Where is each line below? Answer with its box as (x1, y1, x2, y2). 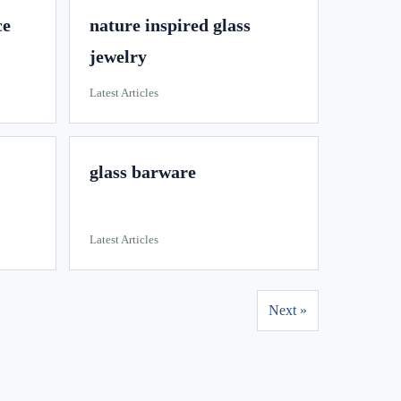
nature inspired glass (89, 15, 251, 35)
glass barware (89, 162, 196, 182)
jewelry (89, 47, 147, 66)
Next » (269, 303, 307, 318)
